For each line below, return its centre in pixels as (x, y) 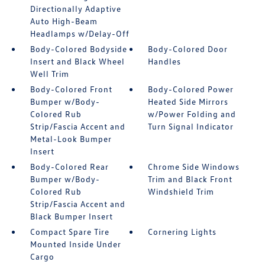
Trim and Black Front (190, 179)
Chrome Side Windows (194, 167)
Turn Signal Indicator (191, 126)
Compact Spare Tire (70, 232)
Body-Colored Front (71, 89)
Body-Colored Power (191, 89)
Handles (165, 61)
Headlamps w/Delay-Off (80, 33)
